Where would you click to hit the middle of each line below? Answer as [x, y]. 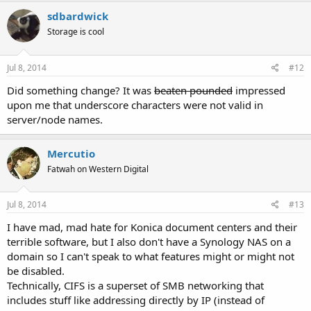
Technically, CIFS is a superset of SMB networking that [135, 285]
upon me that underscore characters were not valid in [135, 104]
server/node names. [55, 119]
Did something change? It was [81, 90]
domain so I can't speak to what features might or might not [151, 256]
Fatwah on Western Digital [98, 169]
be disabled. [36, 271]
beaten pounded [193, 90]
